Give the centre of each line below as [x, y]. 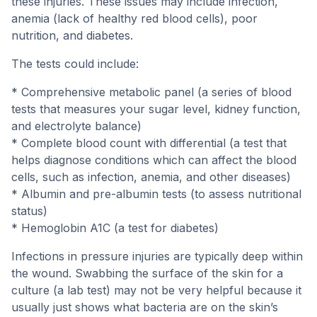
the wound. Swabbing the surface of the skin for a [147, 273]
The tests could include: [75, 64]
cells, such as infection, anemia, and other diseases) [151, 177]
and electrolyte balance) [76, 126]
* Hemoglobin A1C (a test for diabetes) [115, 228]
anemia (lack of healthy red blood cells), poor [134, 18]
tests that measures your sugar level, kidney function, [156, 109]
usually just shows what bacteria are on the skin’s [145, 307]
